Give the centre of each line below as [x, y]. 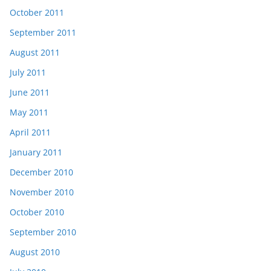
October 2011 [37, 13]
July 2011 [28, 73]
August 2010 [35, 252]
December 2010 [41, 172]
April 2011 [30, 132]
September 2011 [43, 33]
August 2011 [35, 53]
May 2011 [29, 113]
